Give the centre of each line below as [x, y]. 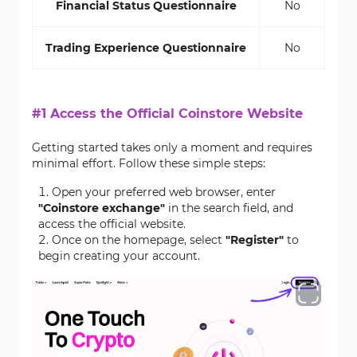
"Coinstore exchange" [102, 208]
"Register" [255, 240]
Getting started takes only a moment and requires [172, 147]
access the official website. [112, 224]
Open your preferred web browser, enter [164, 192]
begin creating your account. [119, 256]
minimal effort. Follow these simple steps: [149, 163]
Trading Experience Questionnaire [146, 48]
